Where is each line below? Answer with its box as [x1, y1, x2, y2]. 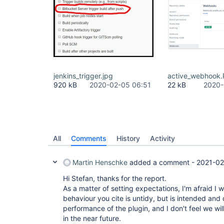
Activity [150, 134, 175, 142]
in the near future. [63, 214, 121, 222]
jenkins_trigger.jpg [53, 71, 113, 80]
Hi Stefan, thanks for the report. [63, 174, 166, 182]
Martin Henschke [72, 158, 127, 166]
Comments [71, 134, 106, 142]
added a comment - [127, 158, 196, 166]
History [116, 134, 140, 142]
